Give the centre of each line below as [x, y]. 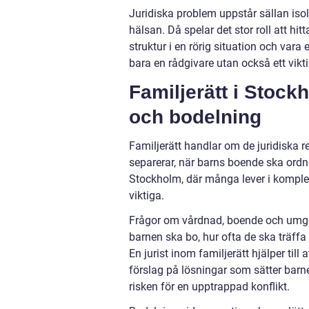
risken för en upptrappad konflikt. [209, 287]
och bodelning [195, 117]
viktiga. [147, 196]
